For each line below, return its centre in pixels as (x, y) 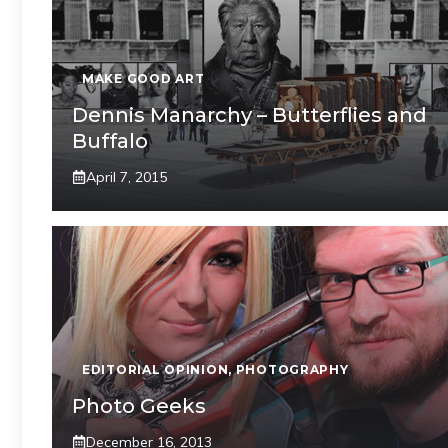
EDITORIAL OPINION (155, 369)
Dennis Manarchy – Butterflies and (249, 114)
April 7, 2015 (126, 176)
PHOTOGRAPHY (292, 369)
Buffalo (110, 140)
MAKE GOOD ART (143, 78)
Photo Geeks (139, 405)
